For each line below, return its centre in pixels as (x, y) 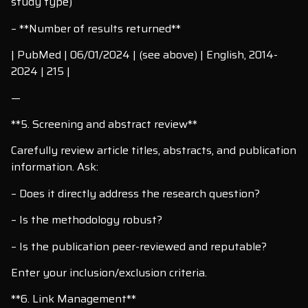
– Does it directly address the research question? (135, 193)
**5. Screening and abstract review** (104, 124)
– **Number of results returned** (96, 28)
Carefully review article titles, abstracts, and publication (154, 151)
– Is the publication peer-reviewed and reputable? (139, 246)
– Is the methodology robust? (87, 220)
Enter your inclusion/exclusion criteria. (109, 272)
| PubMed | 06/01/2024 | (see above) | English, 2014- (144, 55)
